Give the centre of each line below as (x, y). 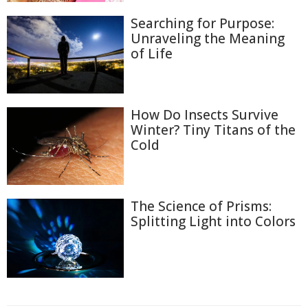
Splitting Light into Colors (213, 222)
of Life (152, 53)
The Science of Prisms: (201, 207)
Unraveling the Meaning (208, 38)
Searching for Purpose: (202, 23)
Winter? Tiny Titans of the (213, 130)
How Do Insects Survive (205, 114)
